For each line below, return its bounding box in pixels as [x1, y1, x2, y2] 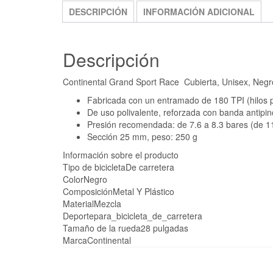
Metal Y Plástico [113, 185, 174, 197]
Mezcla [94, 197, 121, 210]
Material [63, 197, 94, 210]
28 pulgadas [141, 221, 188, 234]
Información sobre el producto [63, 148, 179, 161]
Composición [63, 185, 113, 197]
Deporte [63, 209, 94, 222]
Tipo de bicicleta [63, 160, 126, 173]
